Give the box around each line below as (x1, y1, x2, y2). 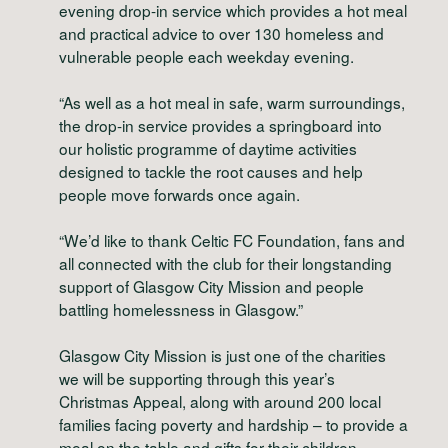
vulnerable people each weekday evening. (58, 44, 354, 67)
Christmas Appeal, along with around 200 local (58, 390, 381, 413)
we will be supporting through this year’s (58, 367, 335, 390)
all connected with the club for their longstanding (58, 252, 392, 274)
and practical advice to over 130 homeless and (58, 21, 384, 44)
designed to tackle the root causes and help (58, 159, 363, 182)
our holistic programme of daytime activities (58, 136, 357, 159)
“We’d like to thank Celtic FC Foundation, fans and (58, 229, 405, 251)
